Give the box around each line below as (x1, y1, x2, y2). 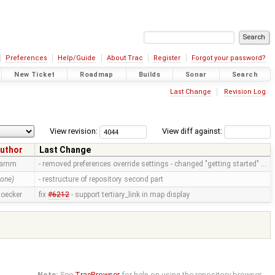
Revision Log (223, 87, 266, 96)
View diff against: (161, 126, 224, 136)
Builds (138, 70, 161, 79)
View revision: (50, 126, 98, 136)
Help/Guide (58, 54, 96, 62)
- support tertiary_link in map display (69, 190, 190, 199)
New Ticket (14, 70, 55, 79)
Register (153, 54, 181, 62)
